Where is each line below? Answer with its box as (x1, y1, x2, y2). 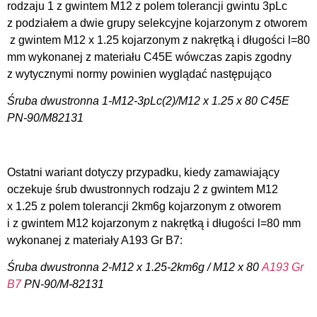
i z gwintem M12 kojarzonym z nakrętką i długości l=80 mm (7, 217, 301, 229)
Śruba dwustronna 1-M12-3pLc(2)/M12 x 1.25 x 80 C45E (7, 95, 289, 108)
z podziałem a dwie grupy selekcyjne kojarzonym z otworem (7, 16, 307, 29)
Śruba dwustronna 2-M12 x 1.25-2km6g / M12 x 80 (7, 261, 262, 274)
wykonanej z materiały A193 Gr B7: (7, 234, 183, 246)
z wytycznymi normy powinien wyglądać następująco (7, 67, 272, 80)
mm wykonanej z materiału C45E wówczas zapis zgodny (7, 50, 292, 63)
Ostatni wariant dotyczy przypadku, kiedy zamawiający (7, 166, 279, 178)
